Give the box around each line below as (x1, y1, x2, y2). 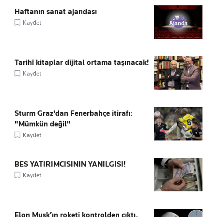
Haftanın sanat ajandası (15, 7, 97, 16)
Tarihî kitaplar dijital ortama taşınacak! (15, 58, 149, 67)
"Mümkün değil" (15, 120, 71, 128)
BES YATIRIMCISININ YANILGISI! (15, 160, 125, 169)
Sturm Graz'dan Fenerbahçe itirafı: (15, 109, 132, 118)
